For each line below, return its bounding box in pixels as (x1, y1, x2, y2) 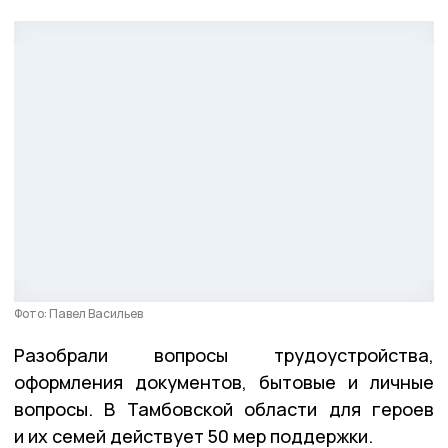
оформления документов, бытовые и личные (14, 369, 434, 394)
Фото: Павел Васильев (14, 304, 143, 322)
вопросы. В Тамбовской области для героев (14, 396, 434, 421)
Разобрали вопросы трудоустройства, (14, 342, 434, 367)
